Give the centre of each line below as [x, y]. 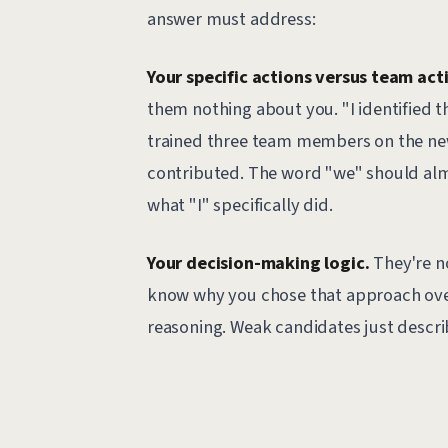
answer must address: [231, 18]
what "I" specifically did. [239, 205]
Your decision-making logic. [258, 263]
